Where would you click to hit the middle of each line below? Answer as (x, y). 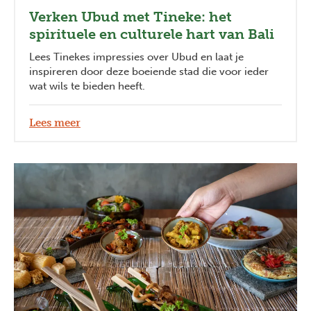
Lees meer (55, 123)
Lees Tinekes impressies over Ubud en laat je (136, 57)
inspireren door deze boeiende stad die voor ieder (149, 71)
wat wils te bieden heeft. (87, 86)
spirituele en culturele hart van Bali (152, 34)
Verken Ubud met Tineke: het (131, 16)
